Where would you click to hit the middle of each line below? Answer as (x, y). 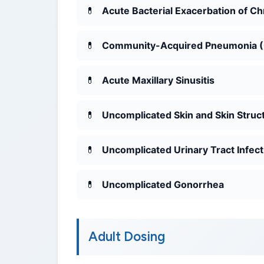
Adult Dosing (127, 237)
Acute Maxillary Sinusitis (158, 80)
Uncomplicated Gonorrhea (163, 185)
